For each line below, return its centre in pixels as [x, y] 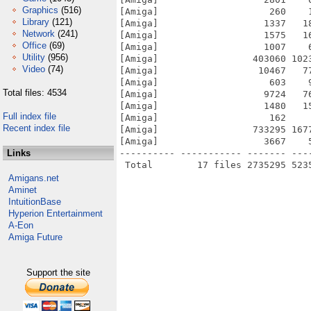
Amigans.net [34, 178]
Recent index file [36, 128]
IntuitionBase [35, 202]
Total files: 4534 [35, 93]
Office [34, 45]
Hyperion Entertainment [56, 213]
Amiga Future [35, 237]
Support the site [58, 272]
